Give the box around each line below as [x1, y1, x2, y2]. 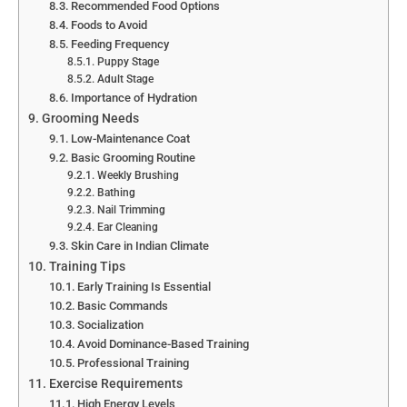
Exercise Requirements [48, 376, 183, 392]
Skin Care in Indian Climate [71, 239, 210, 253]
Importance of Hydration [71, 91, 198, 105]
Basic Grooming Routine [71, 151, 196, 165]
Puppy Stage [96, 55, 159, 69]
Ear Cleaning [96, 221, 158, 234]
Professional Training [77, 356, 190, 371]
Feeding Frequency [71, 37, 170, 52]
